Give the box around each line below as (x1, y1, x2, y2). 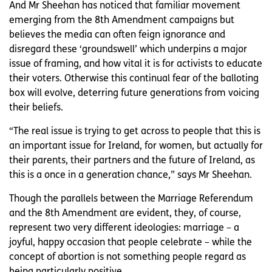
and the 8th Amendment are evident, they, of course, (9, 208, 241, 219)
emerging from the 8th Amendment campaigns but (9, 15, 234, 25)
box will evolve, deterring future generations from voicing (9, 88, 259, 98)
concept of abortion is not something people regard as (9, 252, 246, 262)
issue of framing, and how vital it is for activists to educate (9, 59, 262, 69)
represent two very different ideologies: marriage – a (9, 223, 239, 233)
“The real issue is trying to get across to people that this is (9, 126, 260, 137)
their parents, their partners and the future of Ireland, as (9, 155, 255, 166)
